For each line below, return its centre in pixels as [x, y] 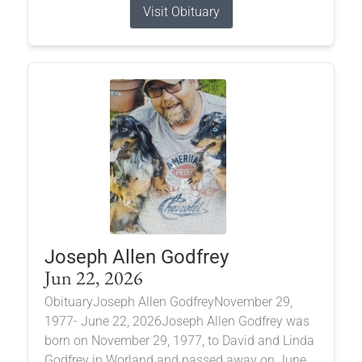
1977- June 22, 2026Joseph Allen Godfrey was [177, 321]
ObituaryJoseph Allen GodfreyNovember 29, [168, 301]
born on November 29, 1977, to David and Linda [179, 340]
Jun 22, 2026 [93, 277]
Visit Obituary [181, 11]
